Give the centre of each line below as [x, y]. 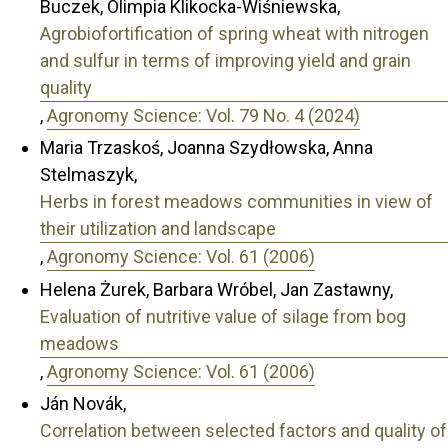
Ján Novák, [83, 404]
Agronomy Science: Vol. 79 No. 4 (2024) [203, 115]
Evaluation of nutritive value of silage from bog [223, 316]
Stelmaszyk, [88, 175]
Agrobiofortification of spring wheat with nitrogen [234, 33]
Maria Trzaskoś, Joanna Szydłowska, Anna [206, 148]
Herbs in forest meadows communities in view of [236, 202]
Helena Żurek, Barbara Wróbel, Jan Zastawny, [216, 289]
